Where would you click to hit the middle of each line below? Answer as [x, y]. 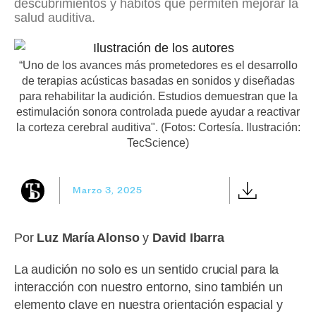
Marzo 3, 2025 [107, 190]
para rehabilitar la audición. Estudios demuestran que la [158, 97]
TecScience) [158, 143]
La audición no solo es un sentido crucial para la [147, 269]
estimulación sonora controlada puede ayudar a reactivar [158, 112]
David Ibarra [188, 238]
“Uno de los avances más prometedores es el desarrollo [158, 66]
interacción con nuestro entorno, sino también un [148, 287]
